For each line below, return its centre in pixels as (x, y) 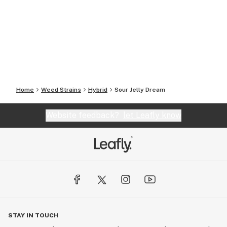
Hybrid (98, 90)
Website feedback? (84, 115)
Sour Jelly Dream (140, 90)
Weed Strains (61, 90)
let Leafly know (152, 115)
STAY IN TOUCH (33, 215)
